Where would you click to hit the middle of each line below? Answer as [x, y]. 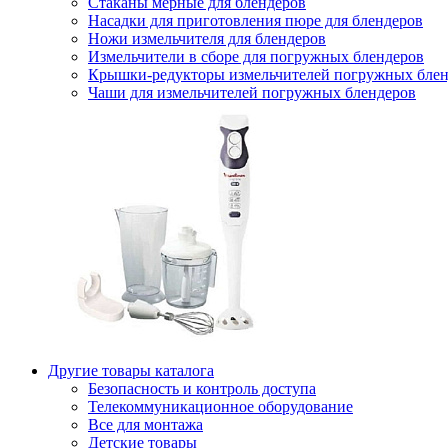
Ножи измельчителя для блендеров [207, 38]
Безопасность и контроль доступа [202, 388]
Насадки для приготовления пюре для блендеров [255, 20]
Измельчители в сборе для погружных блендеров [256, 56]
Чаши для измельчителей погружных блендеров [252, 92]
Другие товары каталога [131, 370]
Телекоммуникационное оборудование [220, 406]
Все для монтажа [145, 424]
